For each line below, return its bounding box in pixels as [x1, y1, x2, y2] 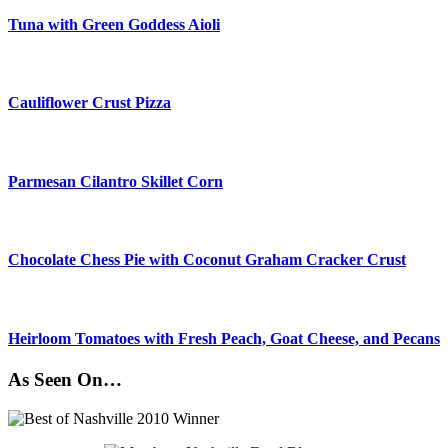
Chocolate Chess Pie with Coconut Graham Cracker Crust [8, 251, 406, 269]
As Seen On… [8, 369, 122, 391]
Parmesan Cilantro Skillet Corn [8, 172, 223, 190]
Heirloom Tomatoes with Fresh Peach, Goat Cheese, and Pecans [8, 330, 440, 348]
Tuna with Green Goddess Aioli [8, 15, 220, 33]
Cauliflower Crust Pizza [8, 94, 171, 112]
